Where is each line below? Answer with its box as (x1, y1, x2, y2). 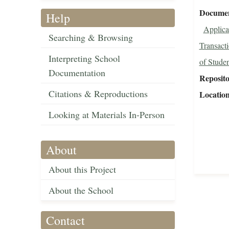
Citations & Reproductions (49, 87, 148, 100)
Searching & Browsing (49, 31, 133, 44)
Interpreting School (49, 52, 120, 65)
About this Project (49, 163, 116, 176)
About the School (49, 184, 113, 197)
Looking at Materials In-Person (49, 108, 165, 121)
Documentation (49, 66, 105, 79)
